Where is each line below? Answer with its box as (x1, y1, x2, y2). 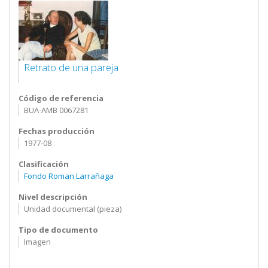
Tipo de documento (19, 224, 98, 235)
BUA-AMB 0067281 (23, 105, 89, 115)
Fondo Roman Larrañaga (23, 170, 114, 181)
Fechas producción (19, 126, 95, 136)
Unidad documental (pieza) (23, 203, 121, 214)
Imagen (23, 236, 51, 247)
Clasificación (19, 159, 69, 169)
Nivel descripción (19, 191, 87, 202)
